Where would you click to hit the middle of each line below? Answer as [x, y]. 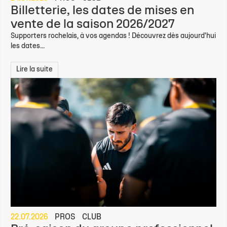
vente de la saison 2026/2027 [93, 25]
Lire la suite [34, 70]
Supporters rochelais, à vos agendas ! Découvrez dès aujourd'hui [113, 36]
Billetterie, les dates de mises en [102, 11]
